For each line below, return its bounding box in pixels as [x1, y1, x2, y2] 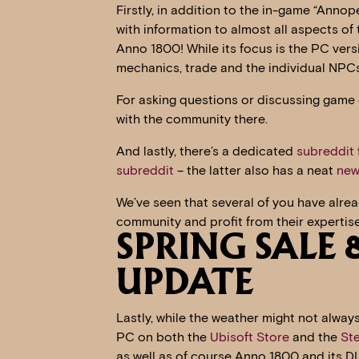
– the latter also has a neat [173, 163, 337, 179]
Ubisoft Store [209, 329, 289, 345]
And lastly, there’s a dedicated [115, 143, 296, 159]
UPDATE [115, 268, 254, 301]
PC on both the [115, 329, 210, 345]
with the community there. [115, 111, 268, 127]
